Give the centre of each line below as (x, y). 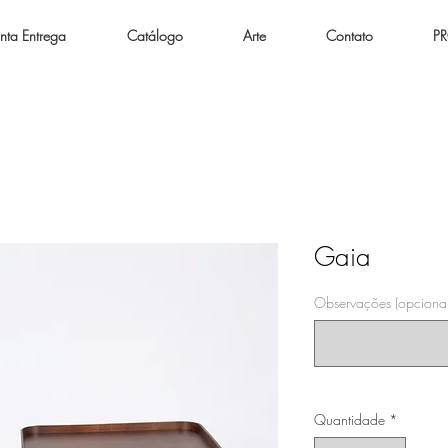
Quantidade (349, 419)
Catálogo (154, 35)
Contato (349, 35)
